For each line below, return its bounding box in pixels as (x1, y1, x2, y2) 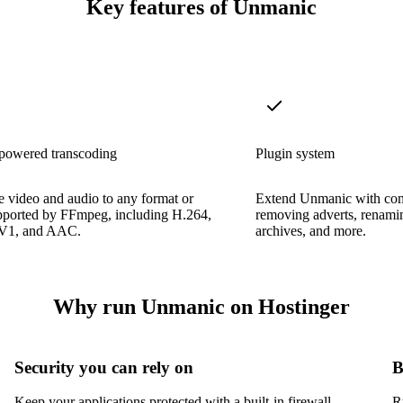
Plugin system (255, 145, 335, 161)
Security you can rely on (14, 357, 193, 377)
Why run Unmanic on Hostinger (53, 294, 350, 318)
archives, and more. (255, 222, 366, 238)
